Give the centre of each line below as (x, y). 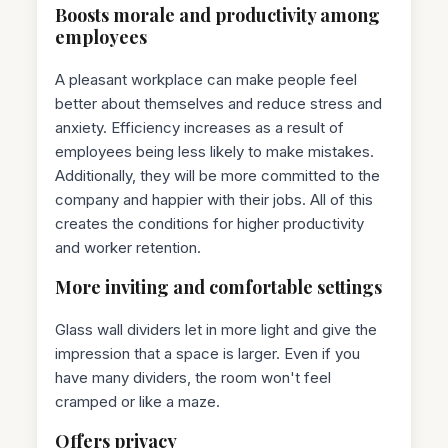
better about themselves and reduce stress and (219, 103)
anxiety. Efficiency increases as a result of (200, 127)
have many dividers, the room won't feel (193, 377)
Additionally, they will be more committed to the (218, 175)
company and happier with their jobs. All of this (214, 199)
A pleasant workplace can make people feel (206, 79)
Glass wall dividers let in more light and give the (216, 329)
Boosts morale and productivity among (218, 14)
